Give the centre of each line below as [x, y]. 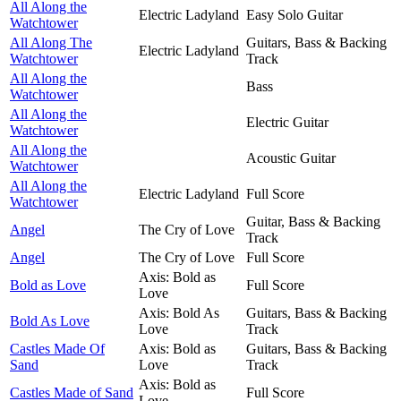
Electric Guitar [287, 122]
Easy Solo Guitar [294, 14]
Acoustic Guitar [291, 158]
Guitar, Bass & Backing [313, 221]
